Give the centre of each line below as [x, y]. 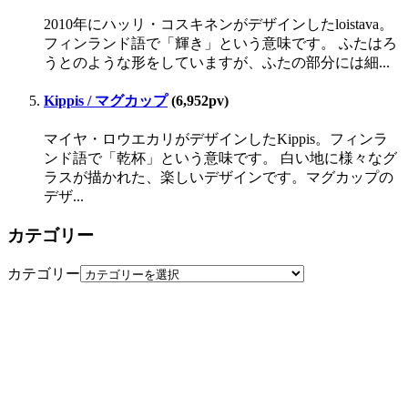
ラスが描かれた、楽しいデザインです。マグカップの [219, 178]
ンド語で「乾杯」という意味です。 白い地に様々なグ [220, 158]
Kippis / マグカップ [106, 100]
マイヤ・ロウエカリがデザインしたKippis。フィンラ [216, 139]
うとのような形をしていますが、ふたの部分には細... [217, 62]
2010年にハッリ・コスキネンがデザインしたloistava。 [219, 24]
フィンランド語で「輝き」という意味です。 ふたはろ [220, 43]
